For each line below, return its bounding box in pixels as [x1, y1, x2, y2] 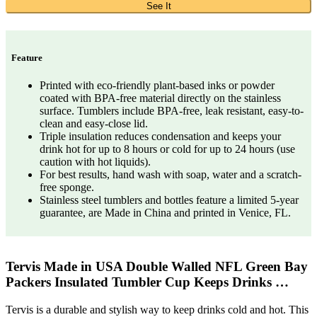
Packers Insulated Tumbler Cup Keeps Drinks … [6, 274, 289, 289]
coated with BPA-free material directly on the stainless [40, 91, 281, 104]
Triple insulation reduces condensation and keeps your [40, 129, 281, 142]
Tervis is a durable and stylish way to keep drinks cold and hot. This [6, 303, 309, 316]
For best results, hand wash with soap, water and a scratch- [40, 168, 301, 180]
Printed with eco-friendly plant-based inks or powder [40, 79, 275, 91]
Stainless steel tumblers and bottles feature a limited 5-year [40, 193, 299, 206]
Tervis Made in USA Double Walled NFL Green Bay [6, 258, 308, 274]
